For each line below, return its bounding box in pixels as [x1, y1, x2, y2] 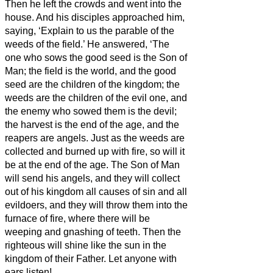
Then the [143, 226, 181, 237]
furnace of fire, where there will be [5, 213, 150, 224]
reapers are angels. [5, 132, 91, 143]
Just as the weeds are [91, 132, 185, 143]
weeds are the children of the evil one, [5, 92, 171, 103]
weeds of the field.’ [5, 38, 87, 49]
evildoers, [5, 199, 49, 210]
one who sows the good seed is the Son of [5, 52, 187, 63]
